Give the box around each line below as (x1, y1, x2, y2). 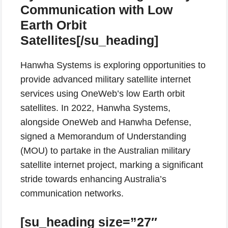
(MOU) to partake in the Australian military (20, 145, 190, 156)
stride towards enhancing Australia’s (20, 174, 166, 184)
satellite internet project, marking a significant (20, 159, 203, 170)
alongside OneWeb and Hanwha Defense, (20, 117, 191, 127)
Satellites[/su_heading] (20, 33, 158, 47)
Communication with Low (20, 2, 173, 17)
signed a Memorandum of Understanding (20, 131, 186, 141)
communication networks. (20, 188, 124, 198)
